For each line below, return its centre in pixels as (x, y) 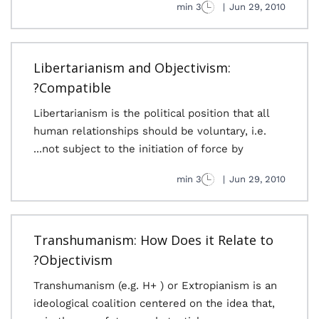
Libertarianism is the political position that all (151, 113)
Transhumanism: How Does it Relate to (153, 240)
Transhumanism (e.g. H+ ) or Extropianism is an (155, 286)
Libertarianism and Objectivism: (132, 68)
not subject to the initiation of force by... (143, 149)
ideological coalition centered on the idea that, (154, 303)
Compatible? (75, 88)
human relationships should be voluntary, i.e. (150, 131)
